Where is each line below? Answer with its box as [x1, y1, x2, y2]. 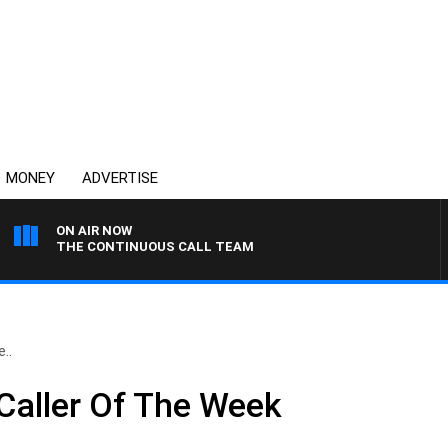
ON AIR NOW [56, 223, 132, 238]
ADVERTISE [82, 169, 158, 187]
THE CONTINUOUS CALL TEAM [56, 239, 254, 254]
